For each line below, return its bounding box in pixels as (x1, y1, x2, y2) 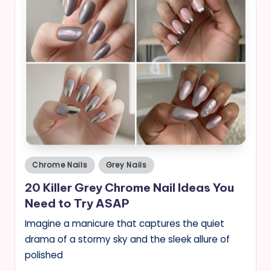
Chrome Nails (32, 159, 88, 170)
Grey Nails (105, 159, 147, 170)
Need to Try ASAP (25, 196, 129, 211)
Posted (24, 157, 53, 168)
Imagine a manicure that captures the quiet (25, 217, 224, 230)
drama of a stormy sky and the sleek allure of (25, 233, 230, 246)
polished (25, 249, 63, 262)
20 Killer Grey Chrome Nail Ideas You (25, 180, 234, 195)
